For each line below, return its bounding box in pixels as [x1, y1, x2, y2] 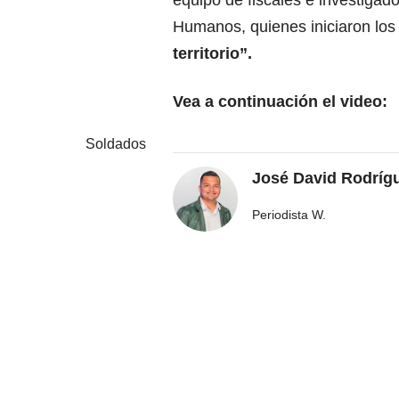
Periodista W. [252, 208, 326, 223]
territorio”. [173, 45, 252, 63]
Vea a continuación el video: [173, 93, 387, 111]
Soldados [85, 136, 146, 152]
